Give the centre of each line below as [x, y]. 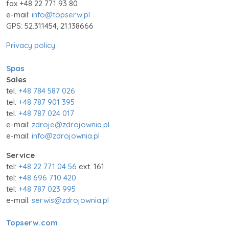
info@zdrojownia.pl [66, 135]
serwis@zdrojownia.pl [70, 200]
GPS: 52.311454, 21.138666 [50, 26]
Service [20, 155]
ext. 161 [90, 166]
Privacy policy [31, 45]
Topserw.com [32, 223]
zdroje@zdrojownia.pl [71, 124]
